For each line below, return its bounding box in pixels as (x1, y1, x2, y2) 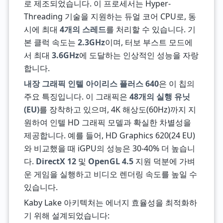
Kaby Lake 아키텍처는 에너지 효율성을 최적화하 (23, 197, 197, 208)
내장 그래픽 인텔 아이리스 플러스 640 (23, 78, 159, 89)
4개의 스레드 (59, 24, 106, 35)
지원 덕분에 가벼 (133, 156, 195, 167)
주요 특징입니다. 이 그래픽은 (23, 91, 129, 102)
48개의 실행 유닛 (129, 91, 190, 102)
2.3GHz (77, 37, 105, 48)
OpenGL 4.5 (88, 156, 133, 167)
